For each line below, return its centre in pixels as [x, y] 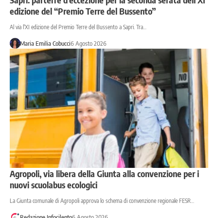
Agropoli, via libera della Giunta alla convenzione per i [104, 173]
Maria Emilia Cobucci [45, 43]
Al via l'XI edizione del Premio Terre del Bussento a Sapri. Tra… [78, 27]
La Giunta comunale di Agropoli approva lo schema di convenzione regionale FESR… [102, 200]
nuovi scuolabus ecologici [54, 184]
